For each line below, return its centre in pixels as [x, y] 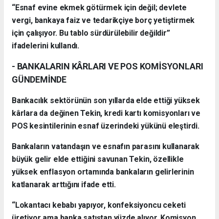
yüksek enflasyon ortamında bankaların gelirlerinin [103, 172]
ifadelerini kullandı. [45, 46]
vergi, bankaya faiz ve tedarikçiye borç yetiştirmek [103, 21]
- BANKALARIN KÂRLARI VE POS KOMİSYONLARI [108, 66]
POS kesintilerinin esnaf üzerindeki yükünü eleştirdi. [106, 126]
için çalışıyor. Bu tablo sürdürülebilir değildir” [91, 33]
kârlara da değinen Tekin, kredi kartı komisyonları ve [106, 113]
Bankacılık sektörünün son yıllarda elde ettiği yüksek [106, 101]
